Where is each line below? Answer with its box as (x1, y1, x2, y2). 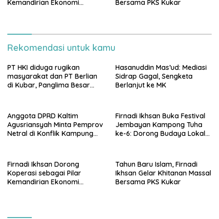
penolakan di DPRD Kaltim (7, 98, 92, 107)
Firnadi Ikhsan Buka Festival (115, 111, 205, 120)
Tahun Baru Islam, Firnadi (115, 159, 197, 169)
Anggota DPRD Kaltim (7, 111, 78, 120)
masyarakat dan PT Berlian (7, 71, 97, 81)
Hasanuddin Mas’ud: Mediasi (115, 63, 207, 72)
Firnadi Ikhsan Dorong (7, 159, 79, 169)
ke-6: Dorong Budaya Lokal (115, 129, 205, 138)
